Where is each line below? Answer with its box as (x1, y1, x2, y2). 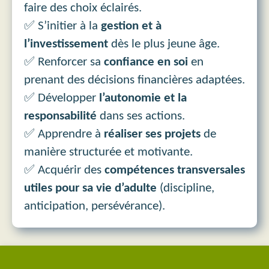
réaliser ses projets (104, 127, 201, 141)
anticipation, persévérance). (24, 199, 165, 213)
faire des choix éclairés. (24, 1, 142, 14)
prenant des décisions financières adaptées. (24, 73, 245, 86)
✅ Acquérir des (24, 163, 104, 177)
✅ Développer (24, 91, 99, 104)
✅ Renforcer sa (24, 55, 104, 68)
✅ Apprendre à (24, 127, 104, 141)
